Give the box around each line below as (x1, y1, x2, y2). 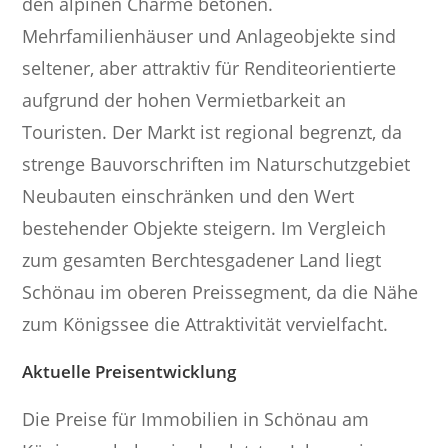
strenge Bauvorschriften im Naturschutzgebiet (22, 152, 411, 177)
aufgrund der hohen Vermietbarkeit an (22, 88, 347, 113)
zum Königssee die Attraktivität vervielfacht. (22, 312, 389, 337)
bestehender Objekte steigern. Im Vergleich (22, 216, 387, 241)
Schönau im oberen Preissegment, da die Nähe (22, 280, 419, 305)
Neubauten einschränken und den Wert (22, 184, 355, 209)
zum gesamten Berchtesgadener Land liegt (22, 248, 382, 273)
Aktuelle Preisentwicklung (22, 360, 237, 384)
